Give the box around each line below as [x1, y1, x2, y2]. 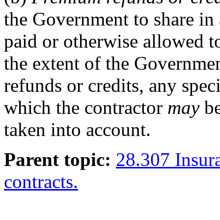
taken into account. [4, 118, 151, 140]
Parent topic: [4, 148, 111, 170]
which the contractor [4, 96, 167, 118]
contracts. [4, 170, 78, 192]
